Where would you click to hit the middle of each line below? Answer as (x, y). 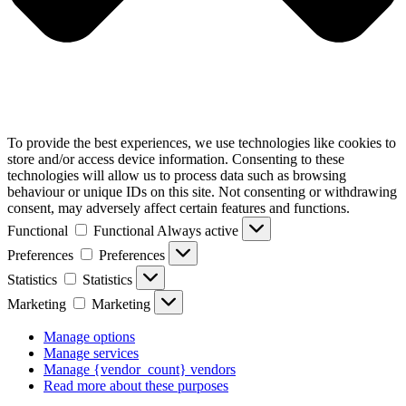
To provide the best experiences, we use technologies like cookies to (202, 142)
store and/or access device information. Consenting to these (176, 159)
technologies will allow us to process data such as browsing (177, 175)
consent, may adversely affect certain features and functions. (179, 208)
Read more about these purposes (136, 385)
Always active (199, 230)
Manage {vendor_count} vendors (140, 369)
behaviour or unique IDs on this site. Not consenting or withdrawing (202, 191)
